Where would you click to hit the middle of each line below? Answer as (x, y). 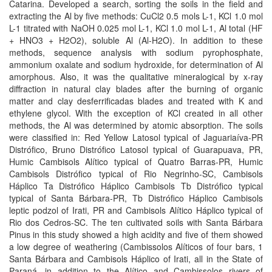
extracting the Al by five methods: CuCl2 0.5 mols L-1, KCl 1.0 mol (136, 16)
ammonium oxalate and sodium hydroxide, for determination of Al (136, 64)
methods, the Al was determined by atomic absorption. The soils (136, 125)
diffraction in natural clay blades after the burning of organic (136, 89)
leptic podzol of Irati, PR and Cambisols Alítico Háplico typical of (136, 210)
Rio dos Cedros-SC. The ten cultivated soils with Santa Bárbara (136, 222)
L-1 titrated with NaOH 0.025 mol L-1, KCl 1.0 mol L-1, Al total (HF (136, 28)
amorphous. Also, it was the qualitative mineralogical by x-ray (136, 76)
